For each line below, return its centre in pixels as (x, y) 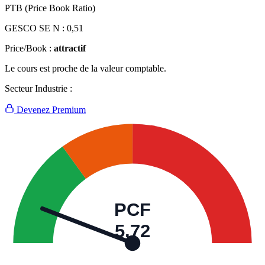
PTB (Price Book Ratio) (50, 8)
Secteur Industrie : (38, 89)
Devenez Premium (50, 110)
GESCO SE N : (36, 28)
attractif (70, 49)
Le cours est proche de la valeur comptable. (85, 69)
